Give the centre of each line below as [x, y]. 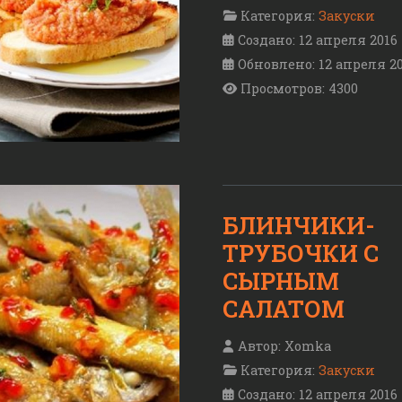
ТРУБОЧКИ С [301, 253]
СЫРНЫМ [281, 281]
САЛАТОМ [284, 309]
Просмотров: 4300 [299, 89]
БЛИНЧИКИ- [299, 226]
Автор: [259, 345]
